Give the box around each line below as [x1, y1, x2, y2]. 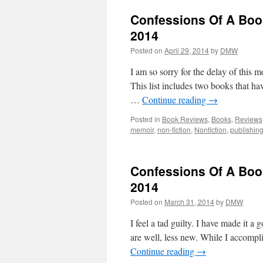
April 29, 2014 [164, 45, 209, 55]
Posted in [130, 114, 160, 124]
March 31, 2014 [164, 197, 214, 207]
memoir [130, 124, 154, 134]
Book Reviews [162, 114, 208, 124]
